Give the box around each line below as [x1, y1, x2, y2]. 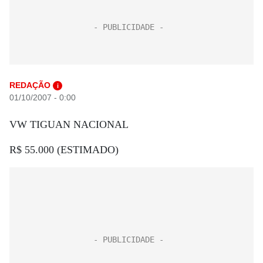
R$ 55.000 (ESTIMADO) [9, 144, 119, 156]
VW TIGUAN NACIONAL [9, 119, 129, 130]
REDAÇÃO [9, 80, 50, 90]
